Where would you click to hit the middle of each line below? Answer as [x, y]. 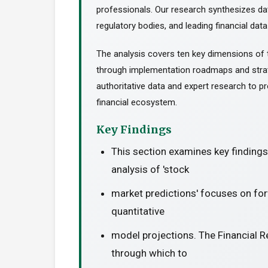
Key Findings [134, 130]
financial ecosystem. [137, 102]
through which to [149, 253]
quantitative [138, 211]
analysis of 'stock [150, 169]
